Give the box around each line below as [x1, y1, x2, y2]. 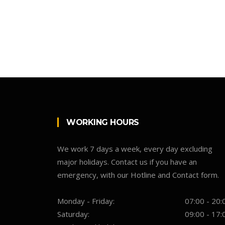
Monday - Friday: [57, 196, 115, 206]
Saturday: [57, 209, 89, 219]
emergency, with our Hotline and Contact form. [57, 170, 219, 180]
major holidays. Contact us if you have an [57, 157, 197, 167]
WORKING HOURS [66, 118, 139, 128]
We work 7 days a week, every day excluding [57, 144, 212, 154]
